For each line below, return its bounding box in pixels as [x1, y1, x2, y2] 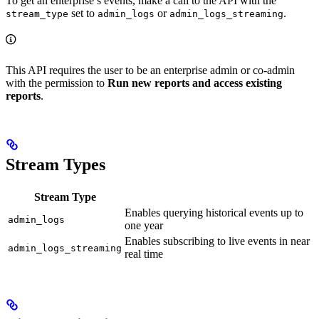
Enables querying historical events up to [125, 206, 303, 219]
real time [125, 248, 163, 260]
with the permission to [6, 77, 108, 90]
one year [125, 219, 163, 231]
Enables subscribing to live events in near [125, 235, 310, 247]
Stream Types [6, 155, 105, 174]
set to [68, 7, 98, 20]
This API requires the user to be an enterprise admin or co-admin [6, 64, 295, 77]
